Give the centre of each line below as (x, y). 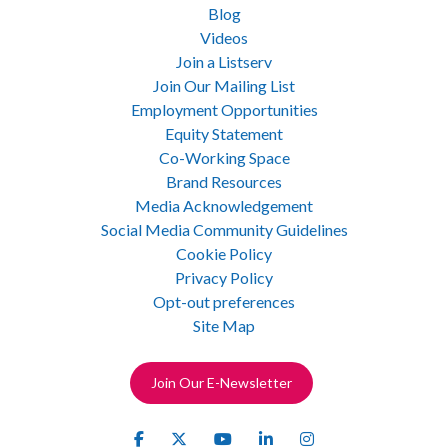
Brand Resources (224, 181)
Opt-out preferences (224, 301)
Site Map (224, 325)
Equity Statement (224, 133)
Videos (224, 37)
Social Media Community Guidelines (224, 229)
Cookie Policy (224, 253)
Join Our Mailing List (224, 85)
